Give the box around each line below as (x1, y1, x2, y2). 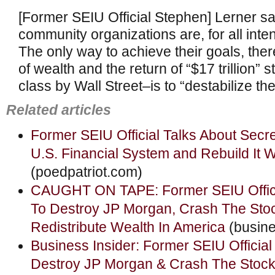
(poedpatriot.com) (31, 165, 142, 180)
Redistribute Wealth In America (31, 220, 225, 235)
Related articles (6, 103, 111, 118)
